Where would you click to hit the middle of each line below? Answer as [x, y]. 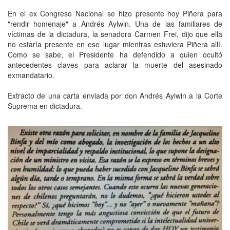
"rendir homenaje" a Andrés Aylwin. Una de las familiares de [115, 23]
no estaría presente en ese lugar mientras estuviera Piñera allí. [115, 44]
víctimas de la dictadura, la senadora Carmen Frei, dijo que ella [115, 34]
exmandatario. [31, 75]
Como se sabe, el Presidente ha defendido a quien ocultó [115, 54]
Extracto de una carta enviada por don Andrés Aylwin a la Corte [115, 95]
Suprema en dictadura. [45, 106]
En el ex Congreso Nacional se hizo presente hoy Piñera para [115, 13]
